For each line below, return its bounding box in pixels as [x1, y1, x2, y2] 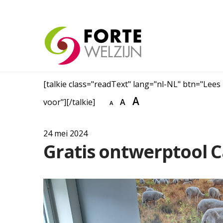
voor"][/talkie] [43, 97, 97, 108]
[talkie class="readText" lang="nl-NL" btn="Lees [43, 79, 221, 90]
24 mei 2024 [43, 128, 88, 139]
